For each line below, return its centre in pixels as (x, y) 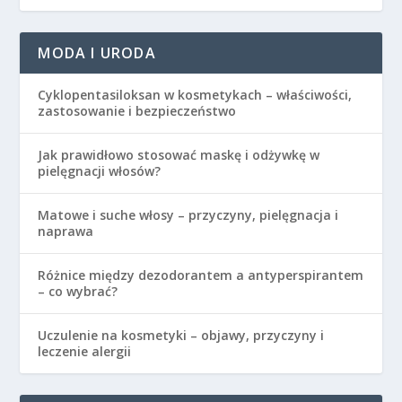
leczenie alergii (85, 352)
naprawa (66, 232)
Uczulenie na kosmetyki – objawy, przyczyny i (181, 336)
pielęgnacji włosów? (100, 171)
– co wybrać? (78, 292)
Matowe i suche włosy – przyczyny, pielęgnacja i (188, 215)
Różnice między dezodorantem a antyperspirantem (201, 275)
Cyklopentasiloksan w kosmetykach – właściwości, (195, 95)
